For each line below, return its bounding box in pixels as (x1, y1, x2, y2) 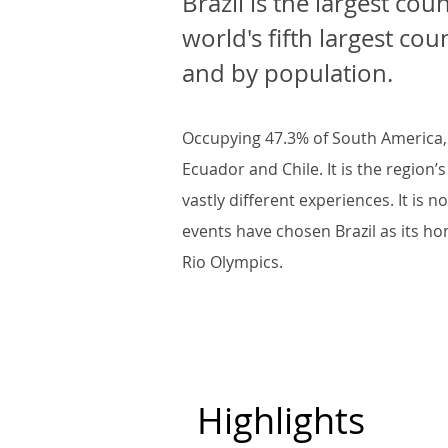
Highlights (197, 396, 365, 444)
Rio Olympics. (182, 251, 283, 273)
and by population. (182, 57, 393, 89)
